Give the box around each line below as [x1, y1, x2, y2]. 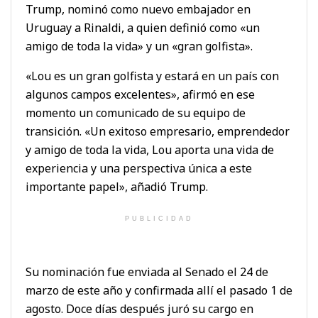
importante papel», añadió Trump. [26, 178, 208, 194]
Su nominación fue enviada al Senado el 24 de [26, 263, 268, 280]
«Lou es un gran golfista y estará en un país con [26, 67, 279, 84]
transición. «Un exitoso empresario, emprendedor [26, 123, 290, 139]
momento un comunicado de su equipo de [26, 104, 246, 121]
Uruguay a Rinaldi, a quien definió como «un [26, 19, 260, 35]
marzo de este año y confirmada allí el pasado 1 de [26, 282, 292, 298]
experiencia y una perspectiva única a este [26, 160, 252, 176]
